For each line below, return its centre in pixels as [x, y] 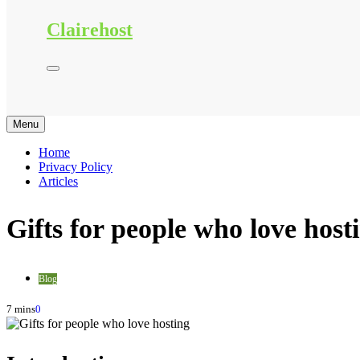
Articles [58, 181]
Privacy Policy [76, 166]
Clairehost [90, 29]
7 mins [21, 309]
